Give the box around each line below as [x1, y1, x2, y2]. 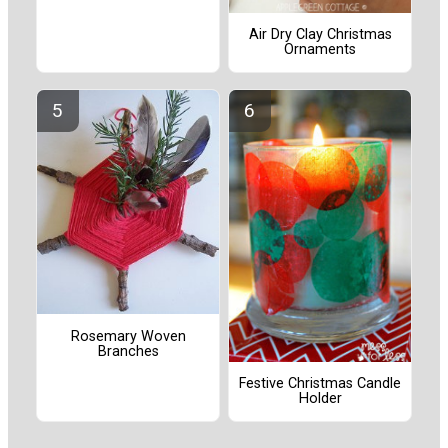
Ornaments [284, 41, 356, 59]
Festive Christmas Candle [239, 375, 401, 393]
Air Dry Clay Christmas [248, 26, 392, 44]
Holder [298, 390, 342, 408]
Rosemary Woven [70, 327, 186, 345]
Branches [97, 342, 159, 360]
